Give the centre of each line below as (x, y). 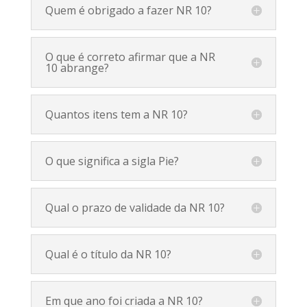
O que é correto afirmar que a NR (130, 57)
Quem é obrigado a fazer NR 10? (128, 10)
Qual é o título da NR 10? (108, 254)
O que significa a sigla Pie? (112, 161)
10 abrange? (77, 67)
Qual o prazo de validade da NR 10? (135, 207)
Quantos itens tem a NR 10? (116, 114)
